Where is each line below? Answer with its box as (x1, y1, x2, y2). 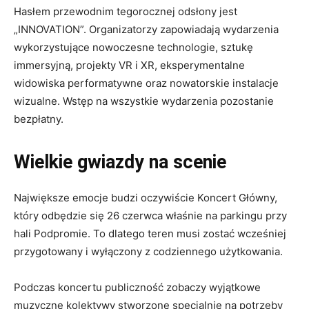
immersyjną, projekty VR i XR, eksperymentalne (14, 59, 245, 72)
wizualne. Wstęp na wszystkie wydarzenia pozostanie (14, 94, 274, 108)
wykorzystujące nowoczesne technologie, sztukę (14, 41, 253, 54)
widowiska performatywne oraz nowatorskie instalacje (14, 77, 279, 90)
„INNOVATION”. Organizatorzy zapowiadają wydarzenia (14, 23, 279, 37)
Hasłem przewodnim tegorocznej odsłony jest (14, 5, 237, 19)
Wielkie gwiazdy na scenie (14, 151, 226, 174)
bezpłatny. (14, 112, 63, 126)
